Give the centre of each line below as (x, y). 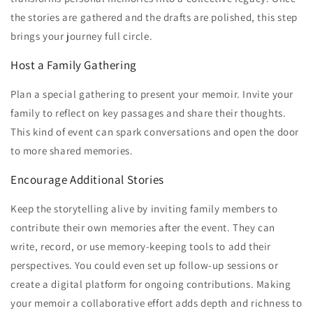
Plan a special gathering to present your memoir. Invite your (152, 94)
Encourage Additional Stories (87, 180)
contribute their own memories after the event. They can (143, 228)
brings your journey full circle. (82, 36)
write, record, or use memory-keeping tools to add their (141, 247)
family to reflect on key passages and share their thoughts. (148, 113)
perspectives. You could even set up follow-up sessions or (145, 265)
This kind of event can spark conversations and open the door (155, 132)
